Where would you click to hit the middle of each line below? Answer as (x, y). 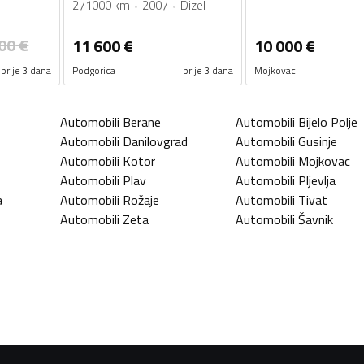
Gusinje (318, 142)
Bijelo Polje (328, 122)
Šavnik (316, 220)
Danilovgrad (155, 142)
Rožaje (141, 200)
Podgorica (94, 71)
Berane (142, 122)
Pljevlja (317, 181)
